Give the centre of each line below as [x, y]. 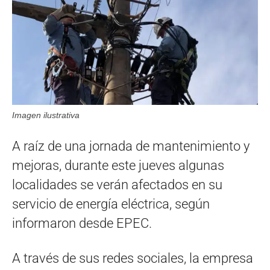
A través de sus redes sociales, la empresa [133, 259]
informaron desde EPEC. [82, 224]
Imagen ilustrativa [46, 115]
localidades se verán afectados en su [117, 185]
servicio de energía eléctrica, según [111, 204]
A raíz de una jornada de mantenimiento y [131, 146]
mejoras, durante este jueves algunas [118, 166]
